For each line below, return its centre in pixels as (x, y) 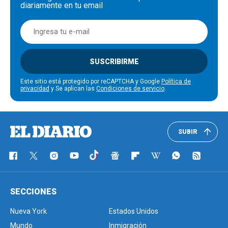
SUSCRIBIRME (114, 62)
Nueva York (28, 211)
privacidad (35, 89)
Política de (176, 81)
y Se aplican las (73, 89)
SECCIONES (33, 192)
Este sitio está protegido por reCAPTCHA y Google (91, 81)
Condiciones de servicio (130, 89)
